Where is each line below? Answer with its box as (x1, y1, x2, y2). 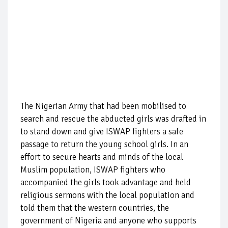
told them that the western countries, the (20, 203, 169, 214)
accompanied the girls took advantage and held (20, 177, 191, 188)
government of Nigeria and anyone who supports (20, 215, 196, 226)
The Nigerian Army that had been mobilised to (20, 101, 186, 112)
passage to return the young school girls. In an (20, 139, 188, 150)
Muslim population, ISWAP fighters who (20, 164, 165, 176)
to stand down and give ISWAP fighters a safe (20, 126, 183, 137)
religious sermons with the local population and (20, 190, 194, 201)
